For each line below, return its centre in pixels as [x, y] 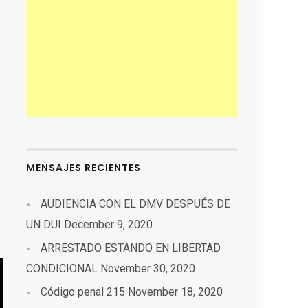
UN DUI [44, 224]
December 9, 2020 [109, 224]
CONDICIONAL [62, 268]
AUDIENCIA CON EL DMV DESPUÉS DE [136, 203]
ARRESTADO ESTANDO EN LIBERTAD [131, 247]
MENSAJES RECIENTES [84, 167]
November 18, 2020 [176, 291]
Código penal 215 [83, 291]
